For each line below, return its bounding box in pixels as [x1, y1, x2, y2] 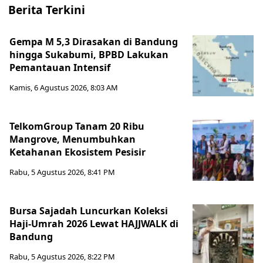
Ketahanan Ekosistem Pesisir [9, 146, 146, 159]
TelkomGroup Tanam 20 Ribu [9, 120, 144, 133]
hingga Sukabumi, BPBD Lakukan [9, 48, 168, 62]
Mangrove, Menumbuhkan [9, 133, 136, 146]
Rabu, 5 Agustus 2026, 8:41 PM [9, 167, 115, 178]
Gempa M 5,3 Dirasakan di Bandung [9, 35, 178, 49]
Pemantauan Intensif [9, 61, 115, 75]
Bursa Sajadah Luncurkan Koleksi [9, 204, 168, 218]
